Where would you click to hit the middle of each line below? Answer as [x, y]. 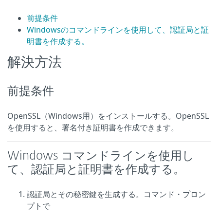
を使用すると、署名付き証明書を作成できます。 [93, 127]
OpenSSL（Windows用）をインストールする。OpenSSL [108, 116]
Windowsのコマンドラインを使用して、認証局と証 [118, 30]
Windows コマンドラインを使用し [101, 156]
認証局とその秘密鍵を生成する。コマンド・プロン [116, 194]
